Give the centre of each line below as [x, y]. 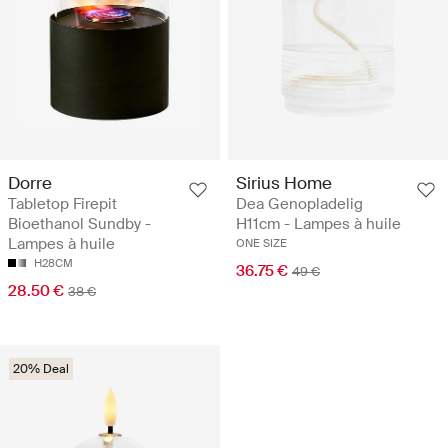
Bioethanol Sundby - [79, 223]
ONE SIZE [261, 242]
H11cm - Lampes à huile [318, 223]
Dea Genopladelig [299, 203]
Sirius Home [284, 182]
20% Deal [41, 368]
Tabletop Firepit [62, 203]
